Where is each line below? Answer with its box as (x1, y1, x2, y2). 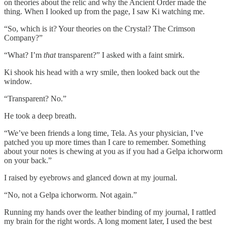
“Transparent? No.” (4, 94, 66, 103)
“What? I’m (4, 51, 44, 60)
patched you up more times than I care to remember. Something (4, 138, 206, 147)
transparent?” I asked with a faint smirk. (56, 51, 184, 60)
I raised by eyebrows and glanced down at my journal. (4, 173, 177, 182)
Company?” (4, 33, 43, 43)
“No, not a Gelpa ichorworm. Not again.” (4, 191, 137, 200)
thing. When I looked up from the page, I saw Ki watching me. (4, 7, 205, 16)
